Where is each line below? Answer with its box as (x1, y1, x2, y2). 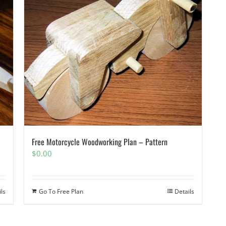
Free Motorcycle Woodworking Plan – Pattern (32, 136, 168, 148)
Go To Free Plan (39, 187, 84, 196)
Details (174, 187, 194, 196)
